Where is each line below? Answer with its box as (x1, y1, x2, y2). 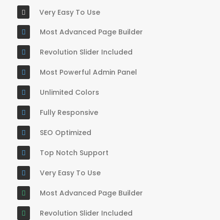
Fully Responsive (40, 108, 98, 117)
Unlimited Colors (40, 87, 99, 97)
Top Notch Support (40, 148, 109, 158)
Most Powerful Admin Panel (40, 67, 137, 77)
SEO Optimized (40, 128, 91, 137)
